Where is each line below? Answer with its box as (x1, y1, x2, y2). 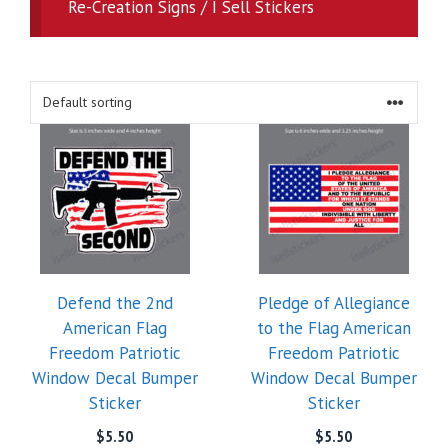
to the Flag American (256, 317, 411, 339)
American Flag (62, 317, 167, 339)
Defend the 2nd (56, 292, 173, 314)
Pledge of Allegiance (257, 292, 410, 314)
